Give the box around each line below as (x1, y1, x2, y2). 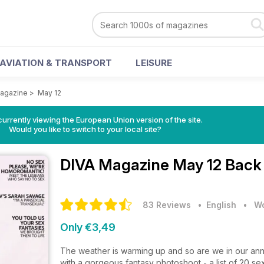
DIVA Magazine (60, 156, 173, 174)
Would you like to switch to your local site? (8, 124, 161, 134)
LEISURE (136, 57, 172, 68)
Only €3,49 (60, 221, 115, 233)
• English (193, 200, 236, 210)
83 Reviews (143, 200, 191, 210)
